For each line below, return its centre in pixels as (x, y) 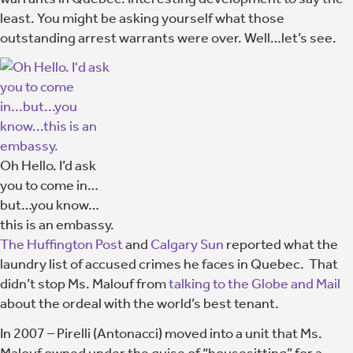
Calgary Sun (187, 244)
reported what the (281, 244)
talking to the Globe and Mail (255, 284)
